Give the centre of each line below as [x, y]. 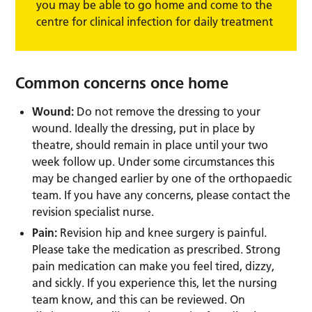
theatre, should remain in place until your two [150, 145]
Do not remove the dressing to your [167, 111]
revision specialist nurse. [93, 211]
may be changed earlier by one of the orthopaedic [162, 178]
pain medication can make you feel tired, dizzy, [154, 266]
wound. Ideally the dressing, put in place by [144, 128]
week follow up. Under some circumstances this [154, 161]
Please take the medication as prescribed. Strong [157, 249]
